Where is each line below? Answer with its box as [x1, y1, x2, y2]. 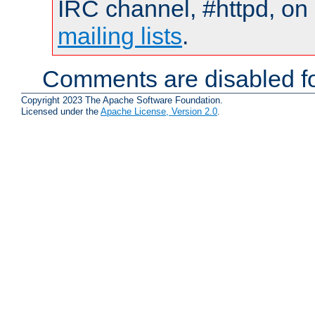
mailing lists [58, 22, 182, 49]
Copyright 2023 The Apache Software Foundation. [21, 95, 223, 106]
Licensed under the [21, 106, 101, 117]
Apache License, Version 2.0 [101, 106, 217, 117]
